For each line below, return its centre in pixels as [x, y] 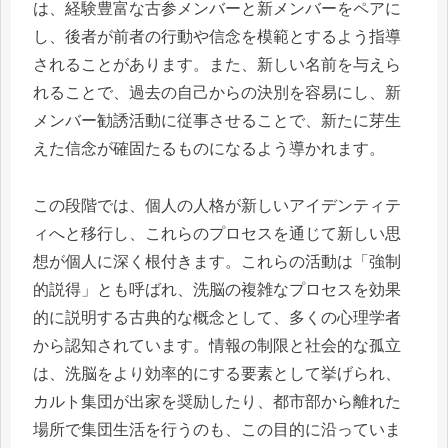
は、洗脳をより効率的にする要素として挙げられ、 [217, 373]
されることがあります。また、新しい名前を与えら [217, 64]
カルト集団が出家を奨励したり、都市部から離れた [217, 401]
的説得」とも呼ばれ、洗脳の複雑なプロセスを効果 [217, 289]
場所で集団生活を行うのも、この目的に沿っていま [217, 429]
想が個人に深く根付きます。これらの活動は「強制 [217, 261]
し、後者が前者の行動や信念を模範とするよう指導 [217, 36]
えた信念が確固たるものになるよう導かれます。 [209, 148]
